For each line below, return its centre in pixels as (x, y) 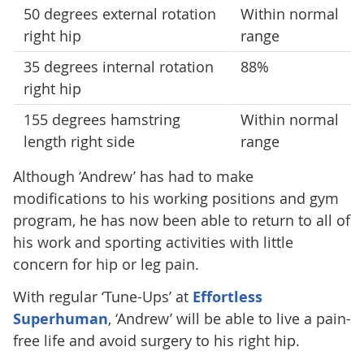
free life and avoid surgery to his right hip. (156, 340)
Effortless (227, 297)
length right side (79, 141)
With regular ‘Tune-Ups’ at (102, 296)
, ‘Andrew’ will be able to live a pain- (229, 318)
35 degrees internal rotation (118, 66)
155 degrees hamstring (102, 119)
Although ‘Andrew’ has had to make (133, 176)
